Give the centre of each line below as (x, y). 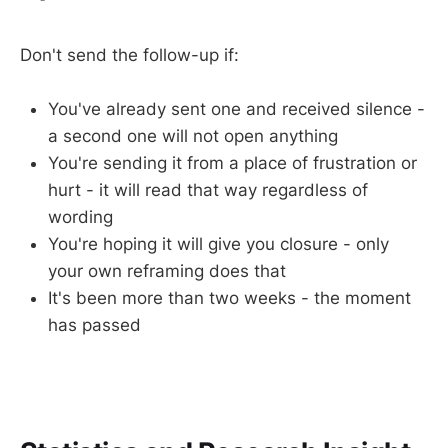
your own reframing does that (167, 271)
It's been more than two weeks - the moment (229, 298)
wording (80, 217)
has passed (94, 325)
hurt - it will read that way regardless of (208, 190)
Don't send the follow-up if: (129, 55)
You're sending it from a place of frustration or (232, 163)
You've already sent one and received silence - (236, 109)
